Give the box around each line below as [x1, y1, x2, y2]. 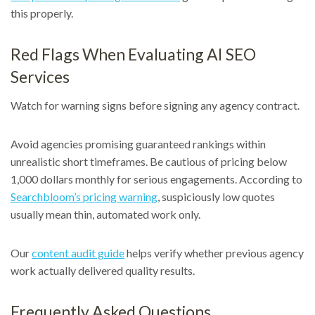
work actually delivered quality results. [11, 263, 195, 277]
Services [11, 66, 70, 86]
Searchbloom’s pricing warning [11, 189, 157, 203]
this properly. [11, 6, 73, 20]
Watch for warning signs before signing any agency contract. [11, 98, 300, 112]
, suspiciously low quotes [157, 189, 275, 203]
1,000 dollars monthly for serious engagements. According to [11, 172, 302, 186]
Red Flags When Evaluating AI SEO [11, 44, 256, 64]
